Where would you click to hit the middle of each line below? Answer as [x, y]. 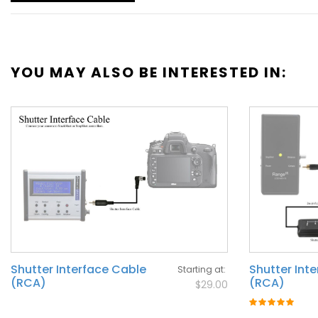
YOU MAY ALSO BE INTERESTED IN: [149, 72]
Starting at [201, 269]
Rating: [265, 305]
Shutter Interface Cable [78, 269]
